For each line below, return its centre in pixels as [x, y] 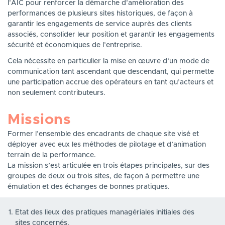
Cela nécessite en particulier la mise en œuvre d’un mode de [108, 61]
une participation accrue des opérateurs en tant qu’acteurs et [110, 82]
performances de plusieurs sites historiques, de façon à [100, 14]
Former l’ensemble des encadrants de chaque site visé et [103, 134]
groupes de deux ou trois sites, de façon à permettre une [103, 176]
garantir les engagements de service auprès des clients [100, 24]
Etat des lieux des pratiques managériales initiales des [105, 213]
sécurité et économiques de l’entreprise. [75, 45]
